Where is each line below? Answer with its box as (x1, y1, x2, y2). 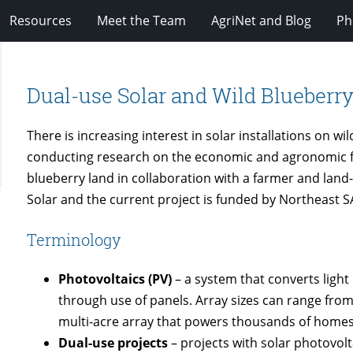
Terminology (27, 229, 121, 250)
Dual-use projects (58, 333, 169, 351)
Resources (9, 11, 72, 29)
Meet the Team (96, 11, 186, 29)
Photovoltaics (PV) (58, 269, 173, 288)
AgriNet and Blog (210, 11, 311, 29)
